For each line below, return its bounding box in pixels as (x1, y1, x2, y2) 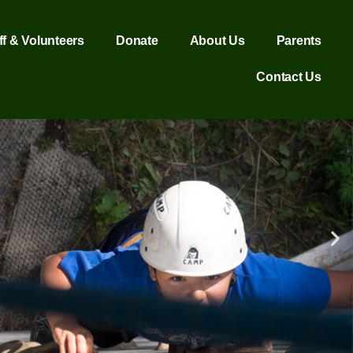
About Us (189, 34, 245, 47)
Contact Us (256, 70, 321, 84)
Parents (276, 34, 321, 47)
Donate (116, 34, 158, 47)
